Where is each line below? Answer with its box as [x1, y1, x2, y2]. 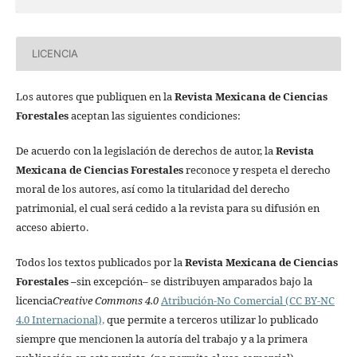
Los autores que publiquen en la [15, 88, 175, 104]
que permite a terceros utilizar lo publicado [104, 312, 319, 327]
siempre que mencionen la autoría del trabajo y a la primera [15, 331, 308, 346]
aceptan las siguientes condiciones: [68, 108, 241, 123]
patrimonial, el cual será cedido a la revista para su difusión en [15, 200, 320, 215]
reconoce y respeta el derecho [182, 162, 331, 177]
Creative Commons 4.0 [52, 292, 159, 308]
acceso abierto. [15, 219, 88, 234]
